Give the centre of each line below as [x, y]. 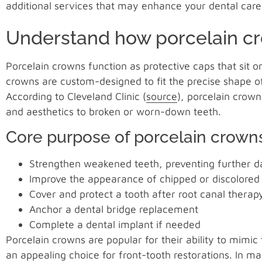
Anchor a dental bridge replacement [114, 209]
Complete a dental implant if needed [115, 225]
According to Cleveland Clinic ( [76, 96]
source [162, 96]
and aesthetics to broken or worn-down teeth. [113, 112]
